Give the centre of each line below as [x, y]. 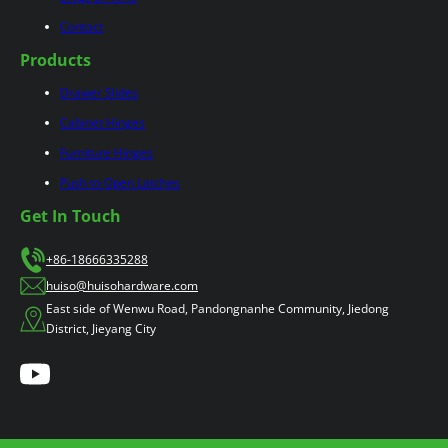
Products [55, 59]
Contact [81, 26]
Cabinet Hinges [102, 122]
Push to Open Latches [120, 182]
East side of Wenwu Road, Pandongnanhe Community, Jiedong [217, 308]
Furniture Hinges [106, 152]
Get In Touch [70, 215]
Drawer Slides [99, 92]
